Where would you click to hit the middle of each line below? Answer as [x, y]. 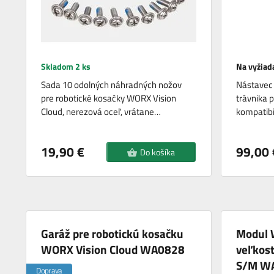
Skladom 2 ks [66, 67]
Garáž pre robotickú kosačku [113, 234]
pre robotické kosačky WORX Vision [109, 98]
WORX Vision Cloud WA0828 [113, 250]
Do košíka [157, 152]
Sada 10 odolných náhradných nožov [112, 85]
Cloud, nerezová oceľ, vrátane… [101, 112]
